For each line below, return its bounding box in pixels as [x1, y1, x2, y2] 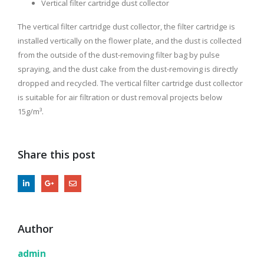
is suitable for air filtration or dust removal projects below [18, 91, 222, 103]
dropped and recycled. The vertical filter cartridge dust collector [18, 77, 243, 88]
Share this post [18, 147, 95, 161]
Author [18, 222, 53, 236]
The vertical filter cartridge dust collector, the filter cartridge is [18, 21, 235, 32]
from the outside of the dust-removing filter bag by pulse [18, 49, 220, 60]
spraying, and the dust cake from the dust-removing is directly [18, 63, 238, 74]
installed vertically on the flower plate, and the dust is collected [18, 35, 242, 46]
